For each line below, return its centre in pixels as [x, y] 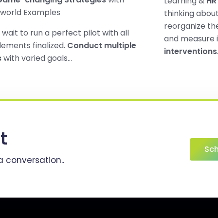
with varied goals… [36, 58]
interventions [190, 51]
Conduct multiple [101, 45]
